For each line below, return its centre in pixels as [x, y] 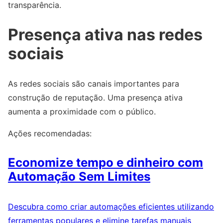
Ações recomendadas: [50, 133]
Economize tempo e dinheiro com [106, 163]
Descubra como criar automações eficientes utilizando [111, 207]
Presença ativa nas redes [105, 35]
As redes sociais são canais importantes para [94, 83]
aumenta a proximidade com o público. [82, 111]
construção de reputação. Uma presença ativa [95, 97]
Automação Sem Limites [79, 177]
